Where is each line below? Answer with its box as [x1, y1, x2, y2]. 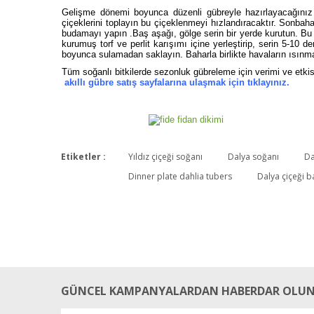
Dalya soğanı [228, 151, 279, 163]
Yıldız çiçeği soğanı [128, 151, 203, 163]
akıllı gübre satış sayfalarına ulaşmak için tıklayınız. [64, 77, 289, 88]
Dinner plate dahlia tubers [128, 170, 232, 182]
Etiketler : [61, 151, 106, 163]
